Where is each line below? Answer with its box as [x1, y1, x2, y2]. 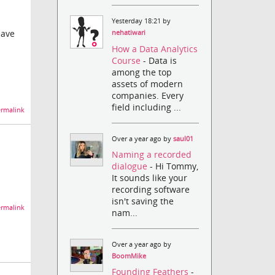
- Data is [143, 54, 177, 66]
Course [112, 54, 144, 66]
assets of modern [112, 77, 184, 90]
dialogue [112, 160, 150, 172]
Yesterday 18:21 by [112, 17, 171, 26]
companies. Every [112, 89, 184, 101]
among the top [112, 66, 172, 78]
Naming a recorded [112, 148, 192, 160]
